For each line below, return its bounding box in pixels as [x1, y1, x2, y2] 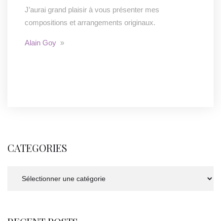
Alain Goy [25, 38, 56, 47]
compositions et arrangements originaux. [25, 18, 155, 27]
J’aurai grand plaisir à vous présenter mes [25, 5, 159, 14]
